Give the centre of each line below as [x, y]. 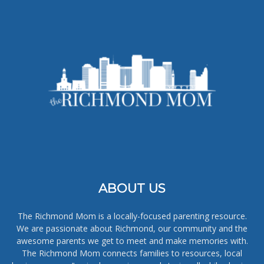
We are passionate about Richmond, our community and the [132, 228]
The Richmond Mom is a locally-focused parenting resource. [132, 216]
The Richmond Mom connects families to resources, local [132, 253]
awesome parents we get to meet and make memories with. [132, 240]
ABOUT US [132, 188]
